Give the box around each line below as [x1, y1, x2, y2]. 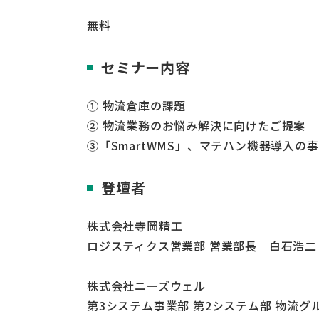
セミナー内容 [101, 57, 190, 78]
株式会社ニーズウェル [87, 277, 206, 295]
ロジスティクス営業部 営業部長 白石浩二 [87, 237, 317, 255]
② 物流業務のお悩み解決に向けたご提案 [87, 117, 306, 135]
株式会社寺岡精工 [87, 217, 183, 235]
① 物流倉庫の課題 [87, 97, 187, 115]
